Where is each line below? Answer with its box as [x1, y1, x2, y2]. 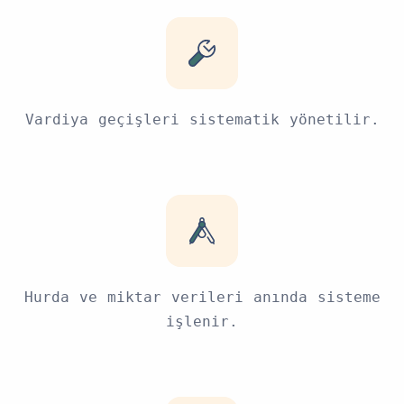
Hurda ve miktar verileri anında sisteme [23, 288, 381, 306]
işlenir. [166, 312, 238, 330]
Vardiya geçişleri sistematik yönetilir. [24, 110, 380, 128]
